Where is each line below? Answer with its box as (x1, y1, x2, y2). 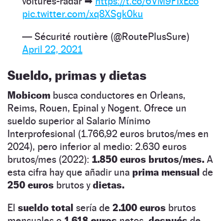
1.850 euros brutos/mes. (92, 153, 207, 165)
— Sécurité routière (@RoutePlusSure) (22, 30, 189, 42)
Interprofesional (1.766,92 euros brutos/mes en (7, 127, 209, 140)
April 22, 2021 (22, 43, 82, 55)
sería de (76, 201, 110, 214)
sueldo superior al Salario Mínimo (7, 114, 150, 127)
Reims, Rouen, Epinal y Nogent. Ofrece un (7, 102, 186, 114)
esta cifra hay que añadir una (7, 166, 132, 178)
